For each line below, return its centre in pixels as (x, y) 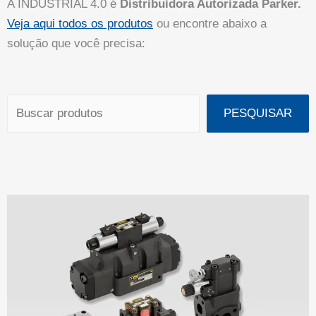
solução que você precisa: (76, 44)
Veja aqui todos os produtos (80, 24)
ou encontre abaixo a (210, 24)
